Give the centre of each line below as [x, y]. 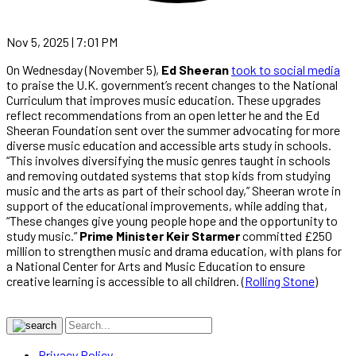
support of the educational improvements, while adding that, [167, 205]
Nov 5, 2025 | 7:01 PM [62, 41]
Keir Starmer [203, 235]
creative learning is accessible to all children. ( [126, 281]
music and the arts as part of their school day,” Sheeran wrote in [174, 190]
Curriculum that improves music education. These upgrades [164, 99]
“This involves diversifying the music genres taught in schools [168, 160]
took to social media [286, 69]
